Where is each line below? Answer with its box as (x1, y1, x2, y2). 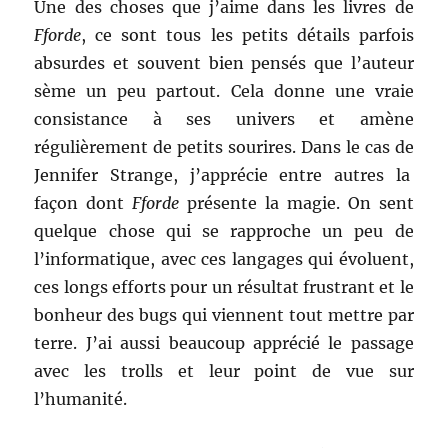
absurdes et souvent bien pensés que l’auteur (34, 53, 414, 73)
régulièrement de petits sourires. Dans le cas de (34, 137, 414, 157)
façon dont (34, 193, 133, 213)
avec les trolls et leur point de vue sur (34, 361, 414, 381)
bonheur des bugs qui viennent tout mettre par (34, 305, 414, 325)
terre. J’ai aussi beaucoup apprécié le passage (34, 333, 414, 353)
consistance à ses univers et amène (34, 109, 414, 129)
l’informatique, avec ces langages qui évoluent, (34, 249, 414, 269)
